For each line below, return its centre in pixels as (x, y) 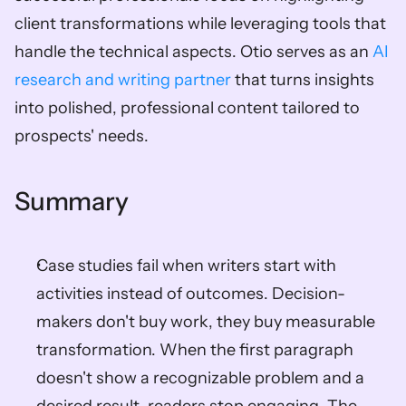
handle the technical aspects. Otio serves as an (193, 52)
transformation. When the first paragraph (195, 350)
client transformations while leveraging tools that (200, 24)
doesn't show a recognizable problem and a (200, 378)
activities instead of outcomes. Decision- (191, 294)
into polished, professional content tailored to (187, 108)
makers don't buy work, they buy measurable (206, 322)
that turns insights (303, 80)
